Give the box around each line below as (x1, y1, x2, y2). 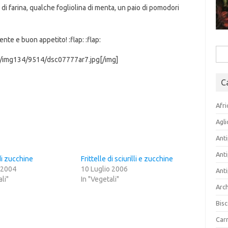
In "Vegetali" (80, 175, 119, 184)
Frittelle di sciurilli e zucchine (80, 155, 173, 163)
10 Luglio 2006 (80, 165, 128, 174)
